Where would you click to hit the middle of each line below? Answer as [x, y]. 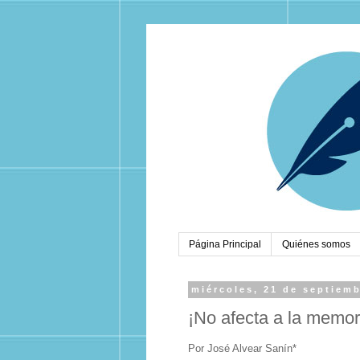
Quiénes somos [316, 245]
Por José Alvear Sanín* [242, 349]
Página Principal [225, 245]
